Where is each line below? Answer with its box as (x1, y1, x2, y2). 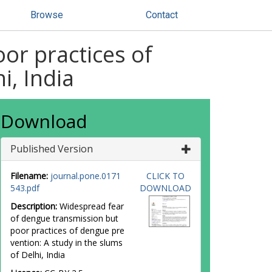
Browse (30, 9, 63, 21)
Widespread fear (57, 200, 124, 212)
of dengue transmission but (10, 212, 118, 224)
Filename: (10, 170, 48, 182)
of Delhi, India (10, 249, 65, 260)
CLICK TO (146, 170, 185, 182)
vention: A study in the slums (10, 237, 123, 248)
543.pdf (10, 182, 39, 194)
